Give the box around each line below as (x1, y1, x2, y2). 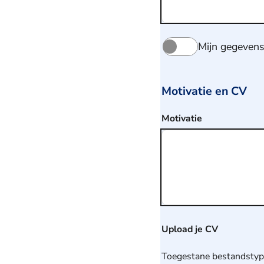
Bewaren (162, 17, 201, 31)
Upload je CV (161, 222, 218, 236)
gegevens (162, 43, 204, 57)
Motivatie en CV (161, 82, 247, 99)
